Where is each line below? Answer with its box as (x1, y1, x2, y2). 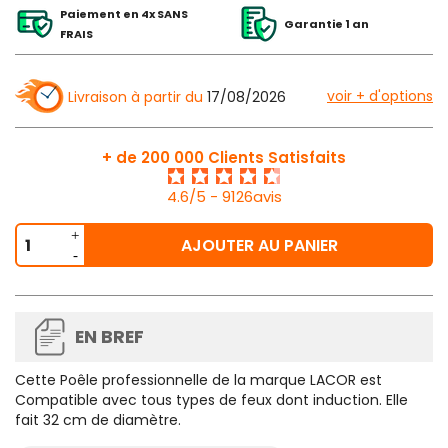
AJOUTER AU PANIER (181, 234, 338, 258)
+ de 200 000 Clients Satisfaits (102, 147, 346, 169)
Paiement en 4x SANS (60, 6, 188, 23)
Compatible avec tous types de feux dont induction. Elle (15, 390, 408, 411)
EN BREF (75, 325, 144, 350)
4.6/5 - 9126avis (166, 186, 282, 208)
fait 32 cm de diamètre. (15, 410, 181, 431)
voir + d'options (327, 86, 433, 107)
